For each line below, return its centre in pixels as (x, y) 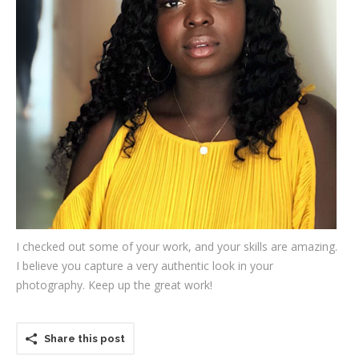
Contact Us (107, 97)
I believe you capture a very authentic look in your (145, 266)
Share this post (85, 339)
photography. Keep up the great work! (114, 285)
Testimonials (111, 30)
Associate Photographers (137, 64)
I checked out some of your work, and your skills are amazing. (177, 246)
